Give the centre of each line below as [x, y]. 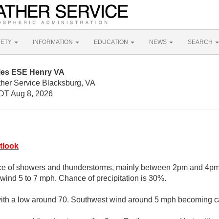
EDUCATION [112, 42]
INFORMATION [54, 42]
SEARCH [201, 42]
